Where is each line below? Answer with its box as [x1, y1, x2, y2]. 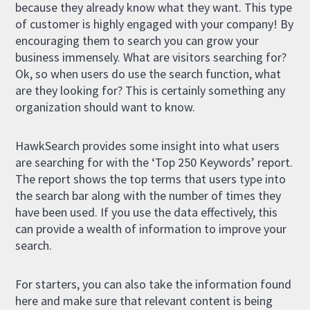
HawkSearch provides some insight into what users [15, 137, 280, 154]
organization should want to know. [15, 98, 196, 115]
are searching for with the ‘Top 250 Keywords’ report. [15, 154, 293, 170]
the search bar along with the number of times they [15, 187, 282, 203]
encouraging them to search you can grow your [15, 32, 259, 48]
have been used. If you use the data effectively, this [15, 203, 278, 220]
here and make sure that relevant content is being [15, 292, 273, 309]
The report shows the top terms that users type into [15, 170, 286, 187]
